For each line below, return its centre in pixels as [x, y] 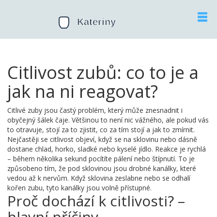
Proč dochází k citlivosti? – [96, 201]
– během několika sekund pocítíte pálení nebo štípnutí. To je [101, 159]
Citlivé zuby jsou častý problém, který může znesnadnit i [95, 110]
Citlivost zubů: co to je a [103, 72]
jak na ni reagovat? [83, 91]
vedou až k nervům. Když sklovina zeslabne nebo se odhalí [99, 178]
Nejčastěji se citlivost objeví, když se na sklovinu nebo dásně [102, 139]
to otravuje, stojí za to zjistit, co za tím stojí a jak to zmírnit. [101, 130]
